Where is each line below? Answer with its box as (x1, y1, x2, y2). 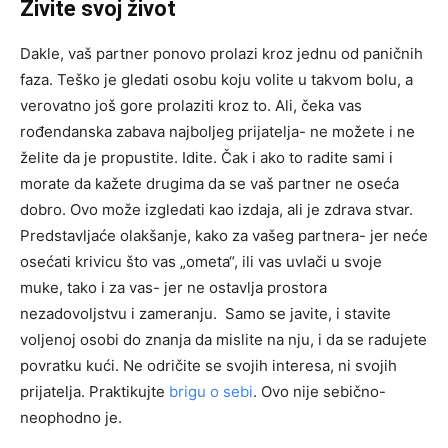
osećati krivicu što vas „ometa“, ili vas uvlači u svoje (20, 251, 382, 271)
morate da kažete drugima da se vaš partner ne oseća (20, 173, 399, 193)
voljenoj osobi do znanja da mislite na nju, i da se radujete (20, 329, 427, 349)
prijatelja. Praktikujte (20, 381, 169, 401)
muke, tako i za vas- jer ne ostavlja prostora (20, 277, 327, 297)
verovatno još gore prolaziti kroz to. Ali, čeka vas (20, 95, 362, 115)
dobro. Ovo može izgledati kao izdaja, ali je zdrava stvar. (20, 199, 413, 219)
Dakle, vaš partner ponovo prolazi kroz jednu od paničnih (20, 43, 423, 63)
